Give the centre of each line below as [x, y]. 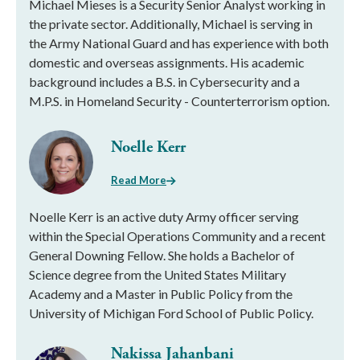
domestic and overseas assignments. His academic [167, 63]
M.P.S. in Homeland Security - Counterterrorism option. [179, 101]
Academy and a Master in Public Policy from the [161, 294]
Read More [139, 180]
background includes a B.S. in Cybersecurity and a [164, 82]
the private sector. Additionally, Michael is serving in [171, 24]
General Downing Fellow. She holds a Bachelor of [162, 256]
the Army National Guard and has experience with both [179, 43]
